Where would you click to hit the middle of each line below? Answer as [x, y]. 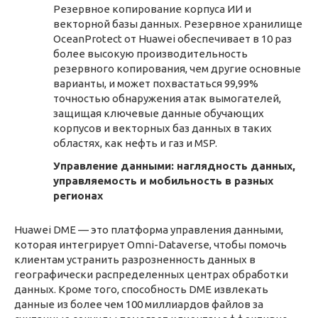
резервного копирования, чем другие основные [177, 68]
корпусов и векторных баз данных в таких [163, 128]
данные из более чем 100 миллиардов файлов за [139, 304]
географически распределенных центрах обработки [151, 274]
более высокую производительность [150, 54]
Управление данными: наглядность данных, [174, 165]
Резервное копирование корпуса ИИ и [152, 9]
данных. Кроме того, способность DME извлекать [141, 289]
